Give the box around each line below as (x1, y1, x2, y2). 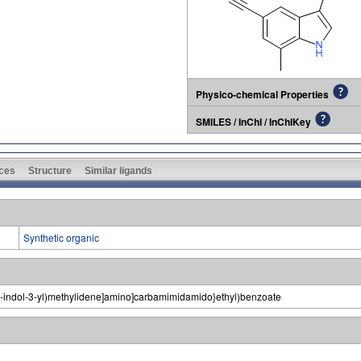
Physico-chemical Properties (196, 86, 329, 102)
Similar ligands (85, 164, 152, 176)
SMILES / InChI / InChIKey (196, 114, 311, 129)
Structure (28, 164, 72, 176)
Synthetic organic (23, 230, 99, 244)
